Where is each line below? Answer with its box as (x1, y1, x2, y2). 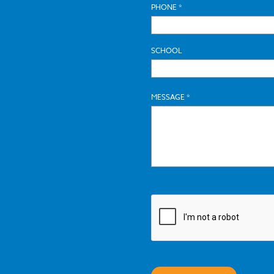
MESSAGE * (150, 92, 190, 103)
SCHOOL (150, 45, 182, 56)
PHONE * (150, 2, 182, 13)
